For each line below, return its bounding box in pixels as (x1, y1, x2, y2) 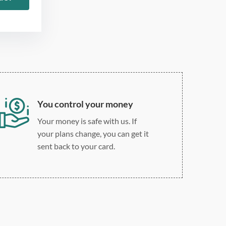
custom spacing (85, 24, 138, 34)
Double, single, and (85, 12, 150, 22)
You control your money (37, 98, 133, 109)
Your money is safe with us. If (37, 116, 137, 126)
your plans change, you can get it (37, 128, 149, 138)
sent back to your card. (37, 141, 115, 151)
